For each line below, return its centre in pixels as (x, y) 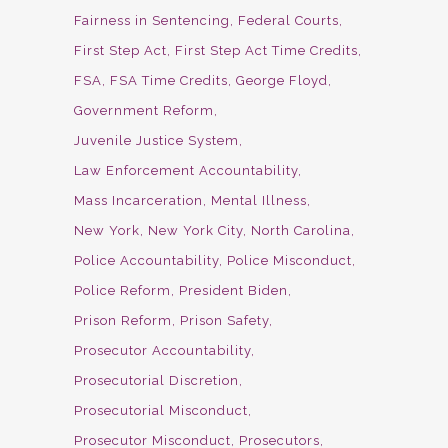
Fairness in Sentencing (152, 20)
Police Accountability (146, 260)
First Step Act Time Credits (266, 50)
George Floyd (282, 80)
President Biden (233, 290)
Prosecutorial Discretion (156, 380)
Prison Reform (123, 320)
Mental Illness (259, 200)
